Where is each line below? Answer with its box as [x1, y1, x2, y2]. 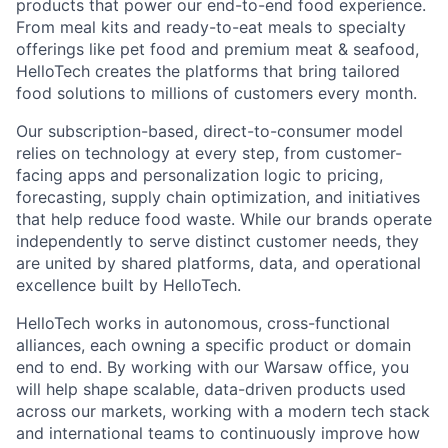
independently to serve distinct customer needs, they [16, 231, 419, 251]
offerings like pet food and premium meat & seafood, [16, 39, 419, 59]
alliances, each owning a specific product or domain [16, 335, 411, 355]
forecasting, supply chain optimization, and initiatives [16, 187, 420, 207]
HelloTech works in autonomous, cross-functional [16, 313, 390, 333]
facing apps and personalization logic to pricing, [16, 165, 383, 185]
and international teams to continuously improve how [16, 423, 420, 443]
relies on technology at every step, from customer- [16, 143, 402, 163]
